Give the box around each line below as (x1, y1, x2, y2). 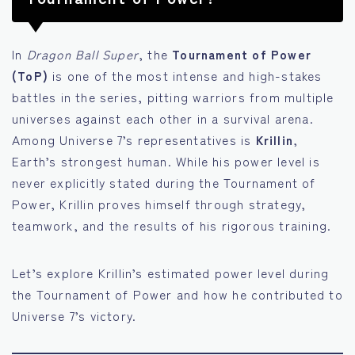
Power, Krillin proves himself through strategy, (12, 194, 307, 212)
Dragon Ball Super (26, 44, 139, 63)
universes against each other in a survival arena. (12, 109, 314, 127)
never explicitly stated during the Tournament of (12, 173, 316, 191)
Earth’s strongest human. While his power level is (12, 151, 320, 170)
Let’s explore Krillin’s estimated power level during (12, 263, 330, 281)
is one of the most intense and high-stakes (48, 66, 323, 84)
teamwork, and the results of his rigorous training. (12, 216, 332, 234)
